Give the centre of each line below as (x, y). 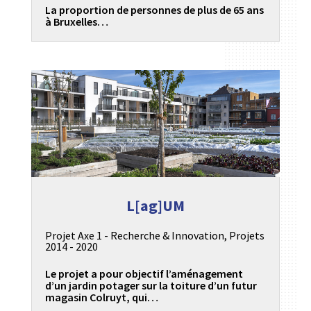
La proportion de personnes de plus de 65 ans (154, 9)
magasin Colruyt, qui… (101, 297)
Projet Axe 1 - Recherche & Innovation (134, 235)
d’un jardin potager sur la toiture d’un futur (151, 286)
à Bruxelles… (76, 21)
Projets (246, 235)
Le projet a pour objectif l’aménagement (144, 274)
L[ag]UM (155, 205)
